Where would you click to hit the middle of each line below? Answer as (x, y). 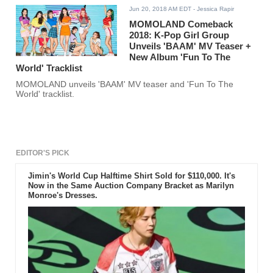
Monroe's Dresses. (62, 196)
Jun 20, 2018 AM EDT (161, 9)
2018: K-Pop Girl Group (179, 35)
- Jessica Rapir (213, 9)
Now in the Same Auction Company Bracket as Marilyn (131, 186)
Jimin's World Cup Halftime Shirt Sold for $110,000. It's (131, 176)
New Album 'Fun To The (180, 57)
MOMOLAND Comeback (181, 24)
